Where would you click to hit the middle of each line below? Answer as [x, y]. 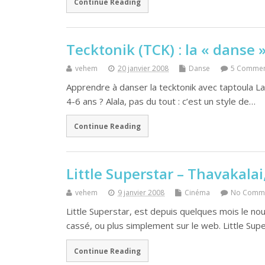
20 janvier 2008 [143, 68]
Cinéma [197, 193]
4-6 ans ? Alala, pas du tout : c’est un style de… [161, 101]
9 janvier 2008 [141, 193]
